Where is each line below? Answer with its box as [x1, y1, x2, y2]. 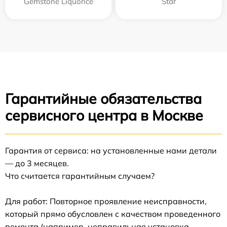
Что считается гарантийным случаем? [5, 171, 155, 181]
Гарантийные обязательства [5, 90, 202, 107]
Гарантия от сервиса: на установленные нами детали [5, 145, 217, 156]
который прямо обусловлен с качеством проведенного [5, 209, 220, 219]
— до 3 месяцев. [5, 158, 69, 168]
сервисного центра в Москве [5, 106, 203, 124]
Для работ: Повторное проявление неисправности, [5, 196, 207, 206]
